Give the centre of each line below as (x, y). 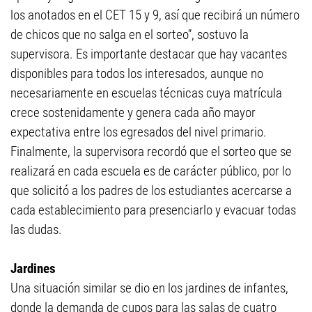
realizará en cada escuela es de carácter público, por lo (151, 171)
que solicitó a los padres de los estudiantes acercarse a (151, 190)
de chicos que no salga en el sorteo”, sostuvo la (130, 34)
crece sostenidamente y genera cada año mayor (133, 112)
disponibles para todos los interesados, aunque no (137, 73)
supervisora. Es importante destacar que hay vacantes (149, 54)
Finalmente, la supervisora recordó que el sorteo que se (151, 151)
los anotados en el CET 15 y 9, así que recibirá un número (155, 15)
